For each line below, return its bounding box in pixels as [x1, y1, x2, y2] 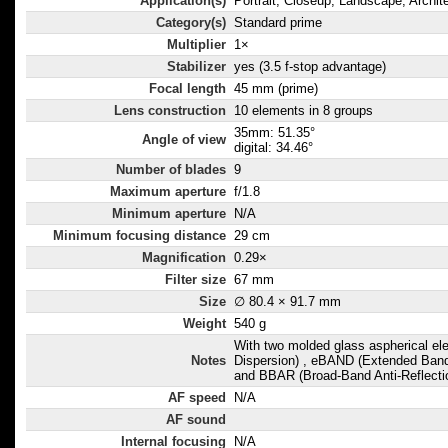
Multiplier [167, 37, 226, 53]
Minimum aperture [112, 206, 226, 222]
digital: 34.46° [234, 140, 313, 156]
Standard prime [234, 15, 322, 31]
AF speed [168, 390, 226, 406]
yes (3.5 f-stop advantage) [234, 59, 386, 75]
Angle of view [142, 132, 226, 148]
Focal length [149, 81, 226, 97]
